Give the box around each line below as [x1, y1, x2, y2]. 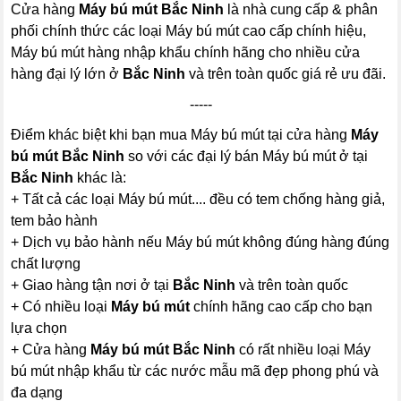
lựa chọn [11, 320, 68, 336]
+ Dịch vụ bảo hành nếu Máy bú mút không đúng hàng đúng [11, 235, 390, 250]
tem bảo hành [11, 213, 98, 228]
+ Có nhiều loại [11, 299, 112, 314]
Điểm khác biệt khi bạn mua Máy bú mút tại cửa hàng [11, 127, 352, 142]
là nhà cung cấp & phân [224, 2, 379, 17]
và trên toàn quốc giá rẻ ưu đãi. [185, 66, 387, 81]
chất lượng [11, 256, 81, 271]
